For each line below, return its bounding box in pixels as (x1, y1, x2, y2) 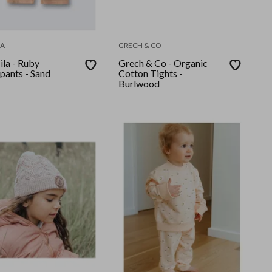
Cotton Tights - (118, 67, 183, 80)
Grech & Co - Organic (118, 57, 208, 69)
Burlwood (118, 78, 160, 90)
